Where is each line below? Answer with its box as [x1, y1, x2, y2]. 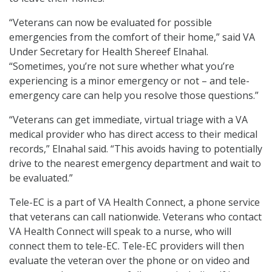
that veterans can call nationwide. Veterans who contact [9, 210, 262, 224]
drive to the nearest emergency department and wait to [9, 157, 261, 171]
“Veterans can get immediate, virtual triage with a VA [9, 113, 248, 127]
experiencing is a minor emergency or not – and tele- [9, 74, 250, 88]
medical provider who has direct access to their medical [9, 127, 257, 141]
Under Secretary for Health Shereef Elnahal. [9, 45, 208, 59]
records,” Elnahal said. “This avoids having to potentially [9, 142, 262, 156]
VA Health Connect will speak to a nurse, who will [9, 225, 231, 239]
